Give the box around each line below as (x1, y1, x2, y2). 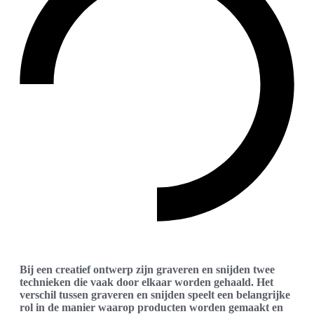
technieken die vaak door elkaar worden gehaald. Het (20, 275, 273, 288)
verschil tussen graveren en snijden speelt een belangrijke (20, 288, 290, 301)
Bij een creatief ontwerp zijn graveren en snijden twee (20, 263, 275, 275)
